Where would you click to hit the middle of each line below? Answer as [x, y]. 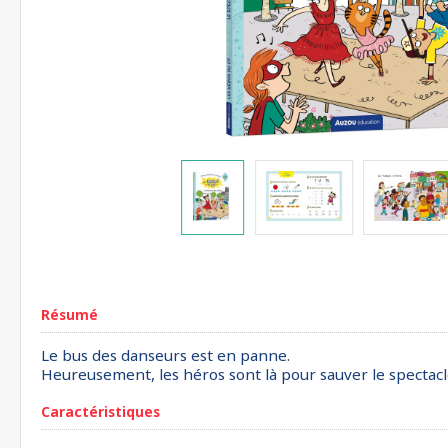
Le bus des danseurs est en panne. [165, 355]
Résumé [69, 314]
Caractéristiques [100, 411]
